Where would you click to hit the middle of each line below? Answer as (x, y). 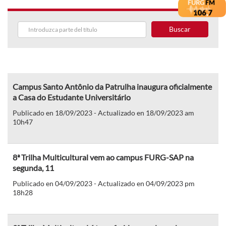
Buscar (180, 29)
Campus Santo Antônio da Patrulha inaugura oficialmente (112, 86)
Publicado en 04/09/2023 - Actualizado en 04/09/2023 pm (104, 183)
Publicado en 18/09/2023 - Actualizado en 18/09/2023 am (103, 112)
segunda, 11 (33, 167)
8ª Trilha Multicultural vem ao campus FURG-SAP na (103, 157)
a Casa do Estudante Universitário (72, 97)
